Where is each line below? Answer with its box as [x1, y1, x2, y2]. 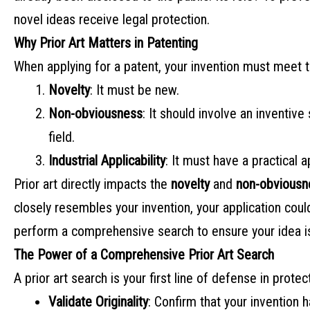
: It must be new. [90, 82, 179, 99]
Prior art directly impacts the [14, 176, 171, 193]
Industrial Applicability [48, 152, 165, 170]
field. [48, 129, 75, 146]
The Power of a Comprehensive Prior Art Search [14, 246, 274, 264]
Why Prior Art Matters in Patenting [14, 35, 198, 52]
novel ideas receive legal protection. [14, 11, 210, 28]
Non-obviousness [48, 105, 143, 122]
